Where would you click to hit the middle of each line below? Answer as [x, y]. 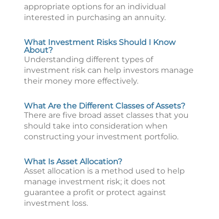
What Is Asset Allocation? [73, 162]
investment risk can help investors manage [109, 70]
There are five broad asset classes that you [106, 115]
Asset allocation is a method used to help [104, 171]
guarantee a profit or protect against [95, 192]
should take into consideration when [96, 126]
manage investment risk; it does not [95, 182]
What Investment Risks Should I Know [100, 42]
